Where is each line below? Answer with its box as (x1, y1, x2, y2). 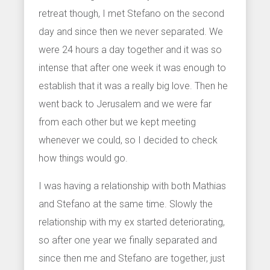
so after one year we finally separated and (39, 234, 217, 246)
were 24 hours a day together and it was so (39, 43, 222, 55)
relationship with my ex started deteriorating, (39, 216, 225, 228)
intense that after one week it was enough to (39, 61, 226, 74)
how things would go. (39, 152, 128, 164)
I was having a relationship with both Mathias (39, 180, 226, 192)
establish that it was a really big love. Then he (39, 80, 228, 92)
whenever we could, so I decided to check (39, 134, 218, 146)
